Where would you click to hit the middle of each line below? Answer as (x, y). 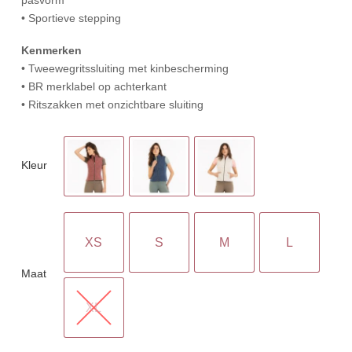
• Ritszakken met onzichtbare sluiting (112, 104)
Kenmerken (51, 50)
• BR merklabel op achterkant (93, 86)
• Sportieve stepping (71, 18)
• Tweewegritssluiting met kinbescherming (125, 68)
